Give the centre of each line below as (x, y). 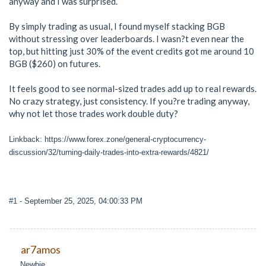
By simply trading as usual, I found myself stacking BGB (117, 26)
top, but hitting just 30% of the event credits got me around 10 (132, 51)
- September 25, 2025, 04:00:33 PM (81, 201)
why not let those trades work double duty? (94, 113)
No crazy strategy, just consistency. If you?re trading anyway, (129, 101)
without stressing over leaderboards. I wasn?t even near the (126, 38)
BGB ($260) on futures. (55, 63)
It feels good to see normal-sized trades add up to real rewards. (133, 88)
